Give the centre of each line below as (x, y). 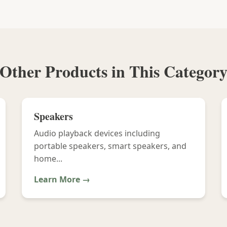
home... (48, 159)
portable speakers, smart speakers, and (110, 146)
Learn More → (62, 179)
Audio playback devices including (97, 133)
